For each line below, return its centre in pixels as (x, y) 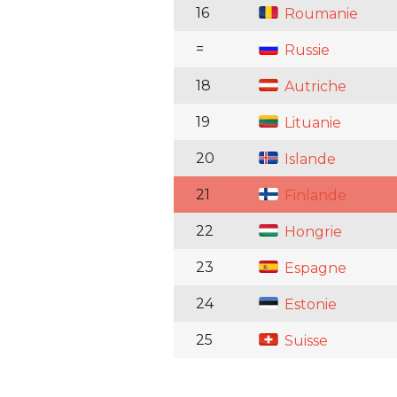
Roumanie (319, 14)
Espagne (314, 269)
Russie (305, 51)
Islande (308, 160)
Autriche (314, 87)
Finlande (314, 196)
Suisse (304, 341)
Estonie (309, 305)
